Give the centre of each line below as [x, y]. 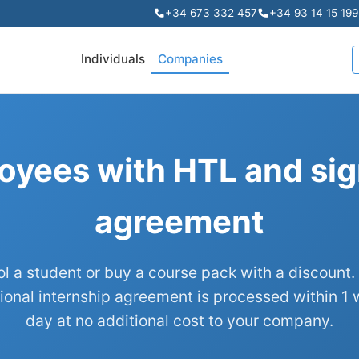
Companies [190, 58]
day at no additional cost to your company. [179, 320]
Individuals [113, 58]
